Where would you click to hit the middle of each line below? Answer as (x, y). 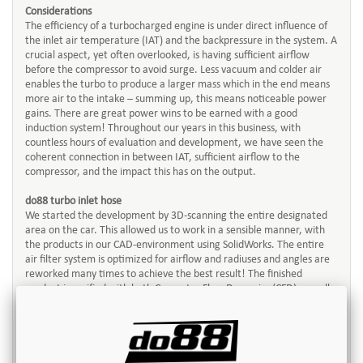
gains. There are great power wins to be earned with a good (161, 114)
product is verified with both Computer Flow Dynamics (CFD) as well (177, 289)
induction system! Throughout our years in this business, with (163, 128)
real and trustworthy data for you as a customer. (135, 318)
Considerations (58, 12)
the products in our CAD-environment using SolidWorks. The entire (175, 245)
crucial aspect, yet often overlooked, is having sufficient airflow (167, 56)
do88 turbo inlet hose (73, 201)
